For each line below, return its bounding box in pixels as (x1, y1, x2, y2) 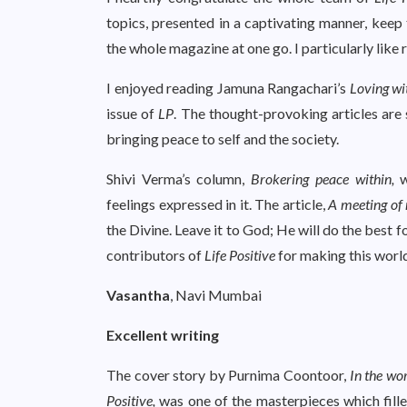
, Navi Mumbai (170, 286, 262, 303)
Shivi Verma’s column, (106, 170, 252, 187)
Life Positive (204, 246, 275, 263)
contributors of (106, 246, 204, 263)
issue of (106, 104, 159, 122)
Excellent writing (106, 326, 219, 343)
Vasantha (106, 286, 170, 303)
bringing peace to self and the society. (106, 130, 339, 147)
